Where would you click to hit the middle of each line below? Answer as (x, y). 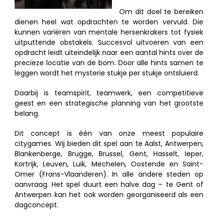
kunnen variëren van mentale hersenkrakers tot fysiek (109, 32)
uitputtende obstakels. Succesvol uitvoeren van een (109, 42)
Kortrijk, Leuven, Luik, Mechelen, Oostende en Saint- (109, 164)
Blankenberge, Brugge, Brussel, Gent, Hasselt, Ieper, (109, 154)
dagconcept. (36, 205)
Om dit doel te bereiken (161, 11)
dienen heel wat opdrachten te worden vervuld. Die (109, 22)
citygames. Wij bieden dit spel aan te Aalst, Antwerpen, (109, 143)
